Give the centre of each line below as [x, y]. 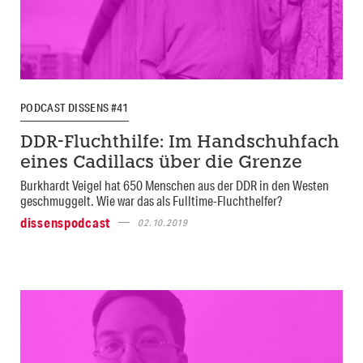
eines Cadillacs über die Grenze [161, 163]
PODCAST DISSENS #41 [75, 108]
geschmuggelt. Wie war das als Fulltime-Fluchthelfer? [151, 200]
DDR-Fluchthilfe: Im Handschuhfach [180, 143]
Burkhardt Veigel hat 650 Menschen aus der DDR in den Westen [175, 185]
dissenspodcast [66, 222]
